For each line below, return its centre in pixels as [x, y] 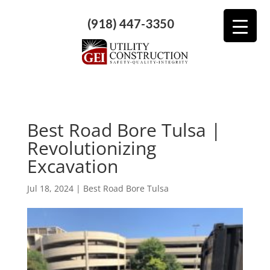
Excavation [72, 166]
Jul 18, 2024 [50, 188]
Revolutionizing [91, 148]
